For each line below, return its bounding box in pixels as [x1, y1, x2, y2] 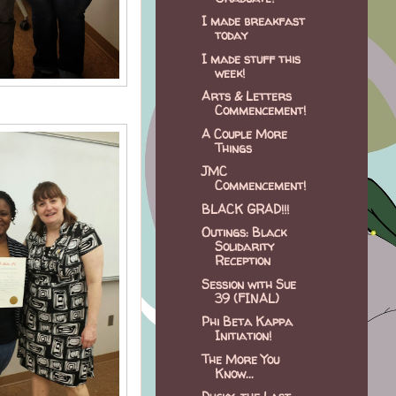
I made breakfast [201, 12, 305, 30]
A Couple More [201, 125, 287, 142]
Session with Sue [201, 275, 296, 293]
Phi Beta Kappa [201, 313, 293, 331]
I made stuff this [201, 49, 301, 67]
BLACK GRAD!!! [201, 200, 289, 217]
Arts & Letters [201, 88, 292, 105]
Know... [214, 364, 254, 382]
